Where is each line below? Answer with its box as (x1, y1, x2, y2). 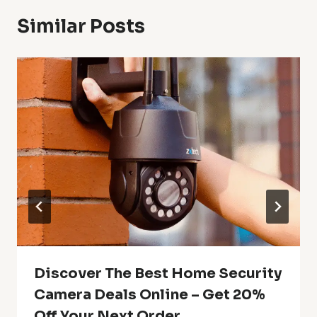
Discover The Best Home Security (34, 264, 282, 282)
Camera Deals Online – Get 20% (34, 285, 265, 304)
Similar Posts (17, 15, 145, 39)
